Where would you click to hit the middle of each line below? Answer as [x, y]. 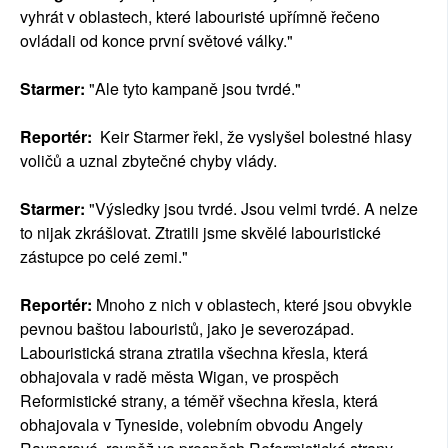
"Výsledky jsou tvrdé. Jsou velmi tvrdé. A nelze [253, 209]
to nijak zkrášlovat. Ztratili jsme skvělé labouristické [200, 233]
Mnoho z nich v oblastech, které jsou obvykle [254, 305]
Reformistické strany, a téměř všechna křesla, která [199, 401]
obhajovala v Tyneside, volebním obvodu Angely [191, 425]
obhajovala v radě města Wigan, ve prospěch [179, 377]
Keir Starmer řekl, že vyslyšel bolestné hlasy [256, 137]
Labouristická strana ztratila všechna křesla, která [194, 353]
